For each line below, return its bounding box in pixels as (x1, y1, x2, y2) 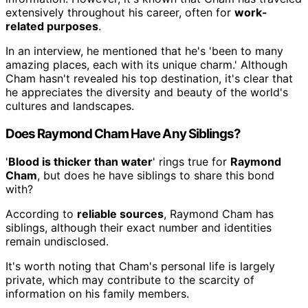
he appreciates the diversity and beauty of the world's (5, 85, 288, 100)
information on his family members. (5, 286, 189, 300)
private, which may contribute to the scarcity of (5, 272, 254, 287)
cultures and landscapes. (5, 99, 134, 113)
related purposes (5, 19, 98, 34)
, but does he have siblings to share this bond (37, 168, 274, 182)
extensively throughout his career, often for (5, 5, 234, 20)
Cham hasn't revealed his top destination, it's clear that (5, 71, 293, 86)
